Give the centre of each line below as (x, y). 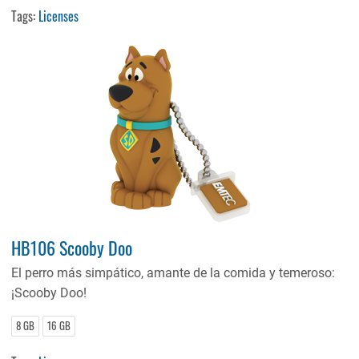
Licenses (59, 16)
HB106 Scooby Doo (72, 248)
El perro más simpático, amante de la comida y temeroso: (173, 272)
